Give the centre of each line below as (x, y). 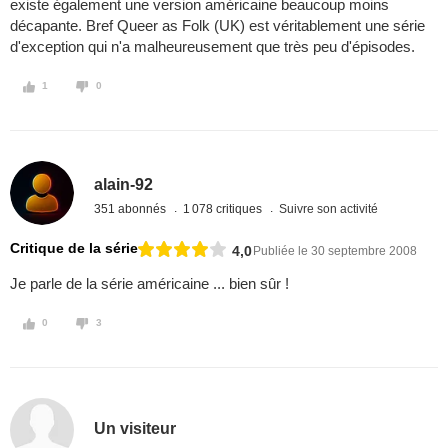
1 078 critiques (224, 208)
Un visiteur (135, 428)
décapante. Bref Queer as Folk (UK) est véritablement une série (217, 26)
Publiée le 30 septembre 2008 (335, 250)
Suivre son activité (329, 208)
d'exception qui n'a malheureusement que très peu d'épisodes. (212, 47)
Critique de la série (74, 248)
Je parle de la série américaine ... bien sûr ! (149, 284)
